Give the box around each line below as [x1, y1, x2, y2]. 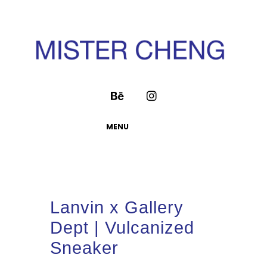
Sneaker [50, 238, 119, 257]
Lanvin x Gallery [50, 197, 184, 217]
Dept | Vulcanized [50, 218, 194, 237]
